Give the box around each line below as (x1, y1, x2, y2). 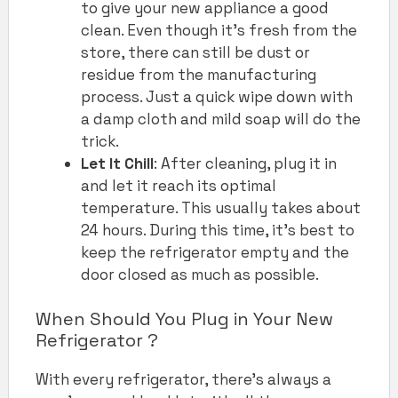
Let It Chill (81, 153, 154, 173)
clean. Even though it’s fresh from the (81, 20, 357, 40)
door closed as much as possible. (81, 264, 319, 284)
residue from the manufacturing (81, 64, 316, 84)
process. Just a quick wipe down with (81, 86, 353, 107)
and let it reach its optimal (81, 175, 276, 195)
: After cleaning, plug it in (154, 153, 337, 173)
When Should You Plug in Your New (36, 307, 333, 331)
